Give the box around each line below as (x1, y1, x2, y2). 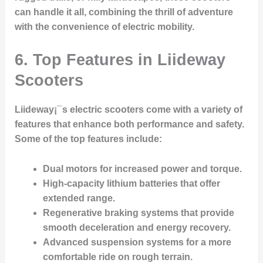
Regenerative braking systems (42, 207, 178, 218)
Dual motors (42, 163, 97, 174)
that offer (177, 178, 220, 188)
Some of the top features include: (14, 133, 162, 144)
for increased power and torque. (97, 163, 242, 174)
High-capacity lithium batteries (42, 178, 178, 188)
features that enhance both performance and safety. (14, 119, 244, 129)
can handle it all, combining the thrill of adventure (14, 7, 233, 18)
